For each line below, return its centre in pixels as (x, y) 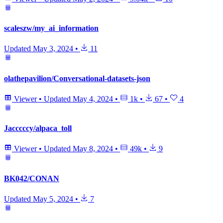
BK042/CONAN (32, 178)
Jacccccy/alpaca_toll (38, 128)
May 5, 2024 (53, 199)
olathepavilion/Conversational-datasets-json (77, 78)
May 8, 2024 (93, 149)
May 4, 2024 (93, 99)
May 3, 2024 (53, 49)
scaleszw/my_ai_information (51, 28)
